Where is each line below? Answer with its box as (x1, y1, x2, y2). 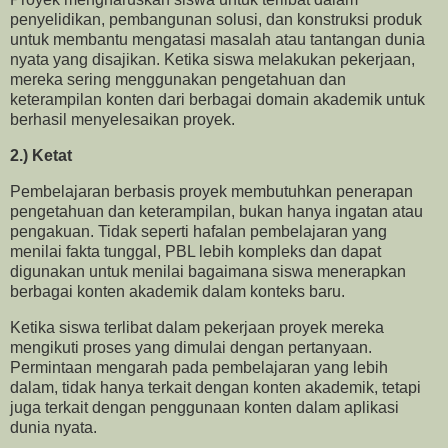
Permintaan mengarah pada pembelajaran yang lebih (10, 358, 388, 376)
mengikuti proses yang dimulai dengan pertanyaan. (10, 338, 372, 356)
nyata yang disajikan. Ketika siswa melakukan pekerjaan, (10, 51, 415, 69)
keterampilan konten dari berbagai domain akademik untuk (10, 91, 425, 109)
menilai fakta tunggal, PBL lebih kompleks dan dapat (10, 242, 381, 260)
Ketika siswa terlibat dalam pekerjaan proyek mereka (10, 318, 384, 336)
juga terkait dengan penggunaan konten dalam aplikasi (10, 398, 399, 416)
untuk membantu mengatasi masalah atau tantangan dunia (10, 31, 425, 49)
